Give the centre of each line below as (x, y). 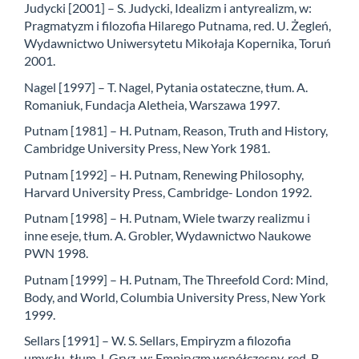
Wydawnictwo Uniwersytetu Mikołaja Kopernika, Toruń (177, 43)
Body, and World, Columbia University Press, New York (175, 296)
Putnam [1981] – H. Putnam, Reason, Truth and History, (176, 131)
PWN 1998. (56, 253)
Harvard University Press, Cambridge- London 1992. (168, 192)
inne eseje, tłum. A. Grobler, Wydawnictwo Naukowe (167, 236)
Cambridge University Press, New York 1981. (147, 148)
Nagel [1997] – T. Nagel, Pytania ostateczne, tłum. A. (166, 87)
